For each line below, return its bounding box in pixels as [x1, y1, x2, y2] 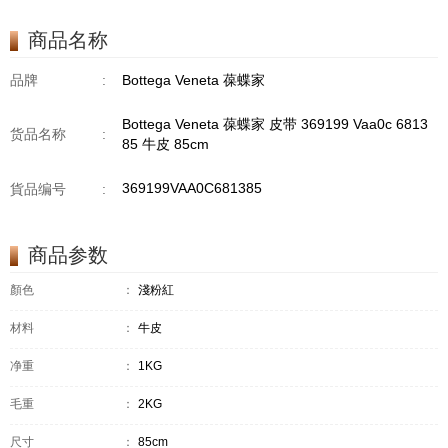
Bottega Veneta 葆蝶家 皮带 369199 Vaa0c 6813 [122, 116, 428, 133]
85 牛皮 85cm [122, 136, 209, 153]
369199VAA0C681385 [122, 180, 262, 197]
